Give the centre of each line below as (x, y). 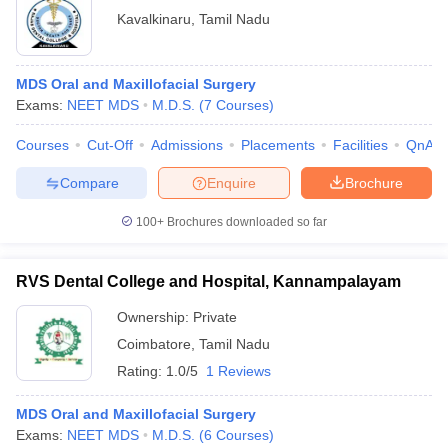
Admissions (187, 145)
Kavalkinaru (154, 19)
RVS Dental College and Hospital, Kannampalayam (208, 281)
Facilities (360, 145)
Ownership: (155, 317)
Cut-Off (110, 145)
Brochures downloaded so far (245, 222)
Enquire (231, 182)
